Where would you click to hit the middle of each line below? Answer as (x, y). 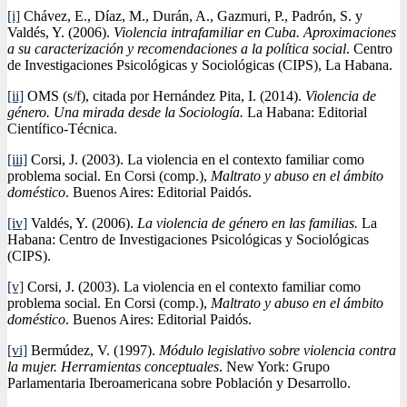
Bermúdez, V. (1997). (93, 350)
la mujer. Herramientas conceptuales (113, 366)
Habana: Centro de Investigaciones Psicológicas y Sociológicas (188, 239)
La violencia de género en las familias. (248, 223)
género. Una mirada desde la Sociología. (125, 112)
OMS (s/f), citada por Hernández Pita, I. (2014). (164, 95)
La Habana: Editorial (305, 112)
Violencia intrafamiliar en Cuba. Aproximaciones (255, 32)
